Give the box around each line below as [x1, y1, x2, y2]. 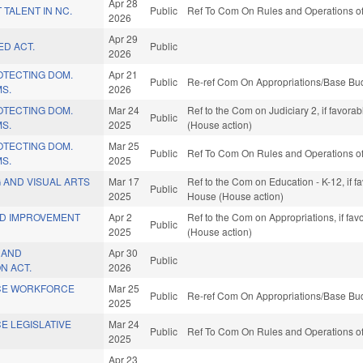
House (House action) [187, 189, 284, 203]
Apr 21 [109, 67, 139, 82]
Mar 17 [109, 174, 140, 189]
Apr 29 [109, 32, 139, 46]
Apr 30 [109, 246, 139, 260]
